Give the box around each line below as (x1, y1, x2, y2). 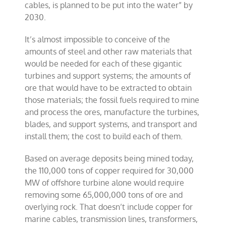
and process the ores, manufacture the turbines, (25, 106, 200, 117)
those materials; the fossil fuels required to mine (25, 94, 200, 105)
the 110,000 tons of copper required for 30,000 (25, 165, 194, 176)
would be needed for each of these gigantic (25, 58, 183, 69)
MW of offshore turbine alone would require (25, 177, 185, 188)
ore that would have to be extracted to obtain (25, 82, 192, 93)
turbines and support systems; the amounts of (25, 70, 191, 81)
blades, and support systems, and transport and (25, 119, 197, 129)
